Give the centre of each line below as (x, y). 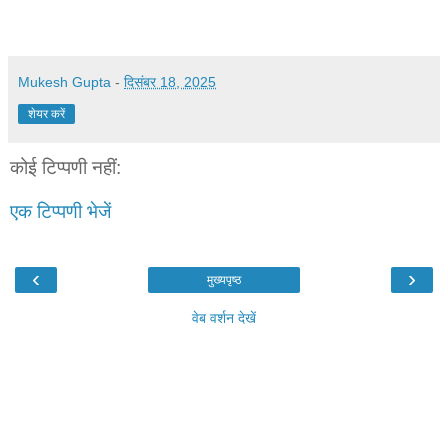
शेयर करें (46, 114)
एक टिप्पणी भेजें (60, 211)
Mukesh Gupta (64, 82)
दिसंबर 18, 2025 (170, 82)
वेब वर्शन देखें (224, 318)
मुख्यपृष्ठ (224, 280)
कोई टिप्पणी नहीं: (65, 168)
